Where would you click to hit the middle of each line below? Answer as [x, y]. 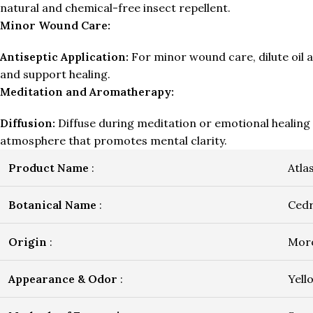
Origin [28, 241]
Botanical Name [54, 204]
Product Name [49, 167]
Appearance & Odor [63, 278]
